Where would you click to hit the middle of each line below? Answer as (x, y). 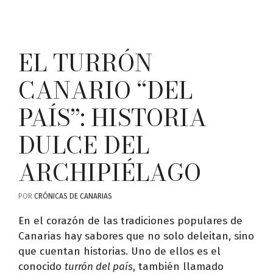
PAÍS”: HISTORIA (112, 117)
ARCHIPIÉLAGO (110, 172)
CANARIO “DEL (105, 90)
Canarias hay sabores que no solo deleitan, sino (136, 236)
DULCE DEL (84, 145)
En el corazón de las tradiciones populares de (130, 221)
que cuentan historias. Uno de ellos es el (119, 251)
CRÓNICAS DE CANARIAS (73, 196)
